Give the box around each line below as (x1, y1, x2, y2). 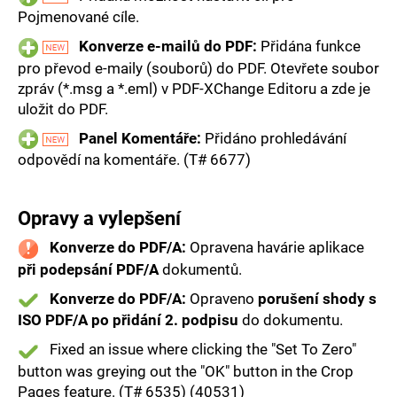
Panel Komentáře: (79, 128, 201, 147)
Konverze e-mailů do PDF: (79, 37, 257, 56)
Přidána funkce (257, 37, 361, 56)
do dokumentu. (238, 311, 343, 330)
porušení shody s (258, 289, 377, 307)
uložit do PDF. (18, 99, 112, 118)
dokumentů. (159, 260, 242, 278)
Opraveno (190, 289, 258, 307)
